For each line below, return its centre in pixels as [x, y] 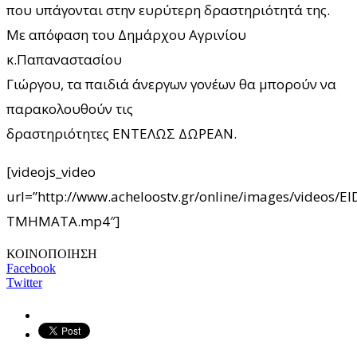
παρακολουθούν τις [70, 108]
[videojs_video [51, 171]
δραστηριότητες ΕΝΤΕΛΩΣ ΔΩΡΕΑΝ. [122, 133]
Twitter [24, 282]
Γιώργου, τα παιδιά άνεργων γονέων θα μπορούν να [171, 84]
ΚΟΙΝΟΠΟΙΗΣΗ [52, 253]
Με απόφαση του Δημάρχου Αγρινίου [126, 34]
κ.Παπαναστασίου [64, 59]
